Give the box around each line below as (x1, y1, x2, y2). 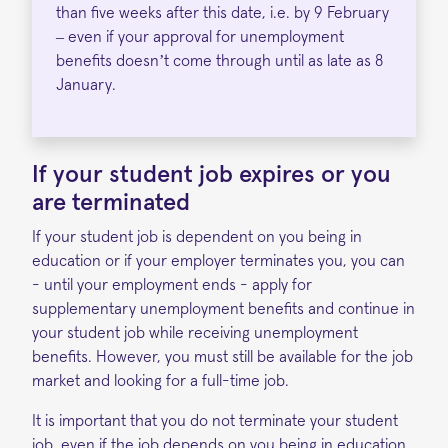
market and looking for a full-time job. (32, 372, 289, 389)
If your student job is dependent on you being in (32, 228, 362, 245)
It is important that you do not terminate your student (32, 412, 398, 429)
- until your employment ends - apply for (32, 276, 312, 293)
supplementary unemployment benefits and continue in (32, 300, 415, 317)
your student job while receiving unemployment (32, 324, 358, 341)
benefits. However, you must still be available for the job (32, 348, 413, 365)
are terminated (32, 190, 190, 215)
